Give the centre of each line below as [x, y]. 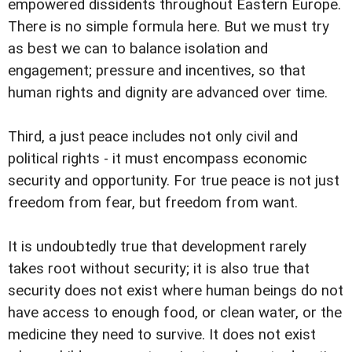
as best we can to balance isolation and [138, 49]
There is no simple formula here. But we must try [169, 27]
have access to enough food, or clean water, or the [175, 313]
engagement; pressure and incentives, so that [157, 71]
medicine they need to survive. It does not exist [162, 335]
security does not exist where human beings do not [176, 291]
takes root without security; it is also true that [159, 269]
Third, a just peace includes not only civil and [153, 137]
